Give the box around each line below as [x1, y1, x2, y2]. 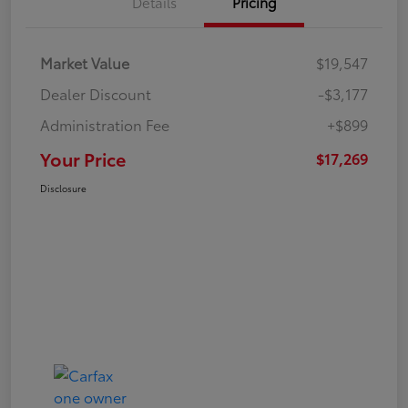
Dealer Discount [40, 83, 151, 105]
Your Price [40, 146, 126, 172]
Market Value [40, 52, 129, 74]
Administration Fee [40, 114, 169, 136]
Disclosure [40, 181, 87, 196]
